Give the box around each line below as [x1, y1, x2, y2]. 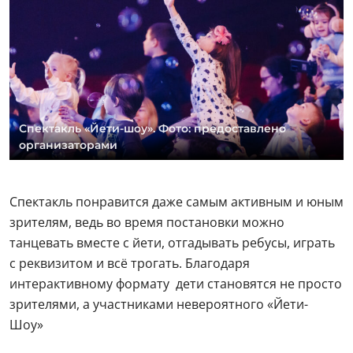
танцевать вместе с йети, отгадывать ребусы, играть [9, 234, 335, 252]
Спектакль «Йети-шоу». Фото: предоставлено [19, 121, 286, 136]
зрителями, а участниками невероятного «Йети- [9, 295, 308, 314]
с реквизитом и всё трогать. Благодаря [9, 255, 250, 273]
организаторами [19, 138, 117, 153]
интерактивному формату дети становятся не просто [9, 275, 342, 293]
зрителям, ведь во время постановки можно [9, 214, 284, 232]
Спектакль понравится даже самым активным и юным [9, 193, 344, 211]
